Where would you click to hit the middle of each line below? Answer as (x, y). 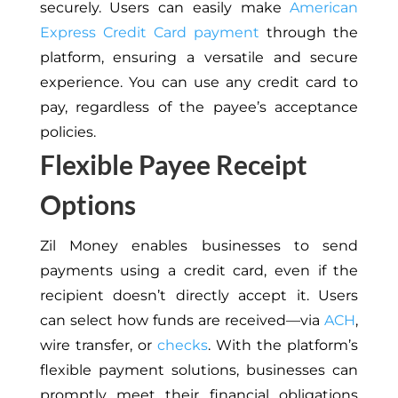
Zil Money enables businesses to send (199, 246)
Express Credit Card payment (150, 33)
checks (183, 346)
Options (88, 205)
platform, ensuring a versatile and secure (199, 58)
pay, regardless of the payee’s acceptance (199, 107)
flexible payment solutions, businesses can (199, 370)
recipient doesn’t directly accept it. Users (199, 296)
